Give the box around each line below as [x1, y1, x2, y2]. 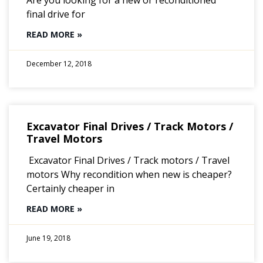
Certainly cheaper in [26, 181, 114, 195]
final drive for [26, 7, 85, 21]
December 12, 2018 [26, 58, 92, 69]
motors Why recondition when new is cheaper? [26, 167, 232, 181]
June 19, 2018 [26, 232, 70, 243]
